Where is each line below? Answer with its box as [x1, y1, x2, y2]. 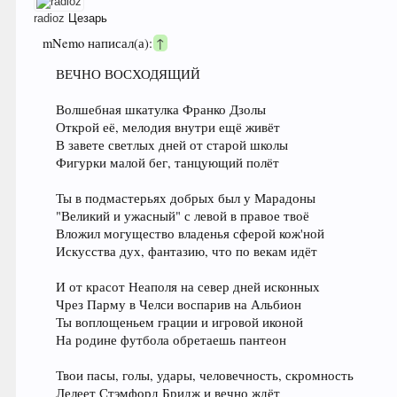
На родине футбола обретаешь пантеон [56, 331, 287, 348]
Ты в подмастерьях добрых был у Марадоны [56, 189, 316, 206]
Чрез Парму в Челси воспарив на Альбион [56, 295, 302, 313]
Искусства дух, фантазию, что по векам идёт [56, 242, 318, 260]
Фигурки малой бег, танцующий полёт [56, 153, 280, 171]
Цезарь [68, 12, 108, 26]
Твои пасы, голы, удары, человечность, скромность [56, 366, 354, 384]
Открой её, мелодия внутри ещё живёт [56, 118, 281, 136]
